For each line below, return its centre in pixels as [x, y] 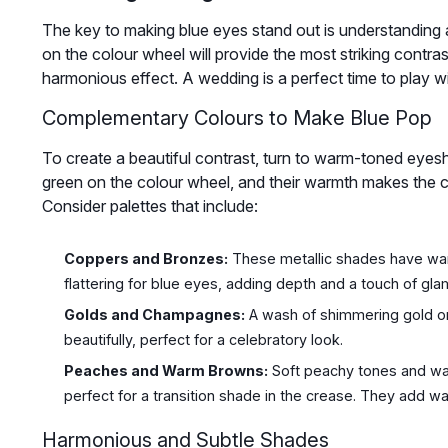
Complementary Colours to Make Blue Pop [236, 118]
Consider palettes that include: [149, 206]
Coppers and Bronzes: [145, 259]
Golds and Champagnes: [154, 315]
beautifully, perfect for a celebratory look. [203, 340]
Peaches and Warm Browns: [165, 370]
